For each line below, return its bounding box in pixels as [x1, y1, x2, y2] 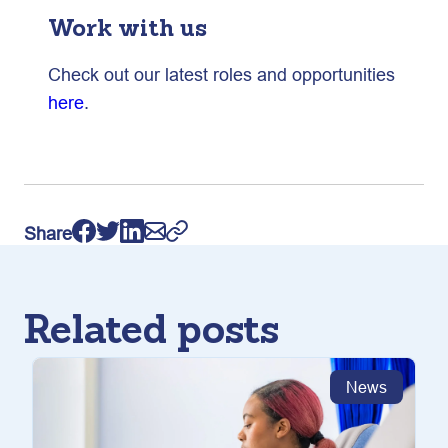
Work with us [48, 18, 207, 42]
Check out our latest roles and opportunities [48, 64, 395, 85]
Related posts [24, 313, 279, 353]
